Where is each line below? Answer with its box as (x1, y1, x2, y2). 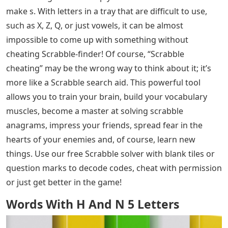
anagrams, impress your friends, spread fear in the (6, 120, 203, 131)
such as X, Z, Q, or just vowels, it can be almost (6, 20, 183, 31)
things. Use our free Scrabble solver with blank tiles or (6, 148, 215, 159)
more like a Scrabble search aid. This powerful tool (6, 77, 201, 88)
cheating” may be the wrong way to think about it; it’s (6, 63, 211, 74)
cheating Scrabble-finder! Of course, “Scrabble (6, 48, 184, 60)
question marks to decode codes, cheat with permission (6, 162, 222, 174)
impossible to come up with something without (6, 34, 188, 45)
